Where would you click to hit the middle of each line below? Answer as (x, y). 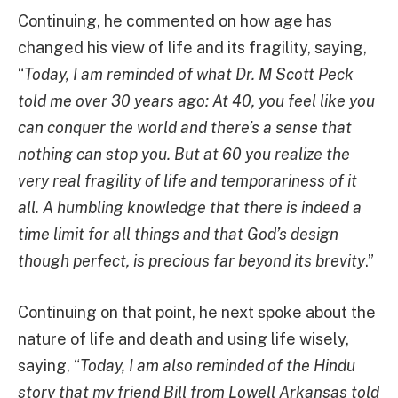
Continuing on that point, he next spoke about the (197, 313)
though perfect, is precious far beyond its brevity (191, 261)
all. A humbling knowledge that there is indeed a (190, 208)
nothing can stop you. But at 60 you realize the (184, 155)
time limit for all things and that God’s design (178, 235)
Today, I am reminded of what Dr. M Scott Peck (189, 75)
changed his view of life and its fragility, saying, (192, 48)
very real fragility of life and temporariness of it (187, 181)
